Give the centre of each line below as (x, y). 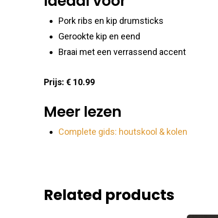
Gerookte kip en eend (99, 36)
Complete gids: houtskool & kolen (123, 131)
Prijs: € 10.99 (69, 82)
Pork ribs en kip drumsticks (111, 20)
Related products (109, 195)
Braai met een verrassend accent (122, 52)
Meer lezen (83, 112)
